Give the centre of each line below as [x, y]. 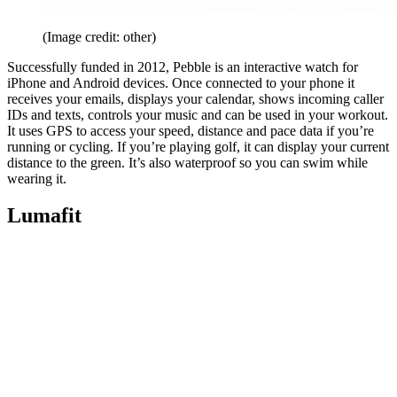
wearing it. [37, 178]
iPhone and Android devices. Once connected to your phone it [181, 82]
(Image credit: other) [99, 36]
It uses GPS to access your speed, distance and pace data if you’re [191, 130]
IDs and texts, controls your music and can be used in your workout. [198, 114]
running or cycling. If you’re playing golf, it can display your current [198, 146]
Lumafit [44, 216]
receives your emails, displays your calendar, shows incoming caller [195, 98]
